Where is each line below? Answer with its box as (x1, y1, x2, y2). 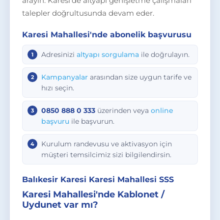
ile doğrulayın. (139, 50, 190, 59)
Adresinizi (41, 50, 77, 59)
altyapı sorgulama (77, 50, 139, 59)
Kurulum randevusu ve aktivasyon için (41, 139, 172, 148)
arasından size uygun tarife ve (88, 73, 192, 82)
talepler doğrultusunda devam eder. (22, 8, 154, 18)
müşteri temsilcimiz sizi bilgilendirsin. (41, 150, 171, 159)
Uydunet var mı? (22, 199, 98, 210)
